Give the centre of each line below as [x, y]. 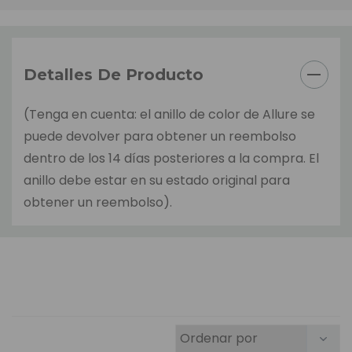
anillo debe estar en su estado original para [157, 180]
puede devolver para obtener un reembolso [160, 136]
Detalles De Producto [114, 74]
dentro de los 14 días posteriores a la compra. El [171, 158]
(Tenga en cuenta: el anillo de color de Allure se [169, 114]
